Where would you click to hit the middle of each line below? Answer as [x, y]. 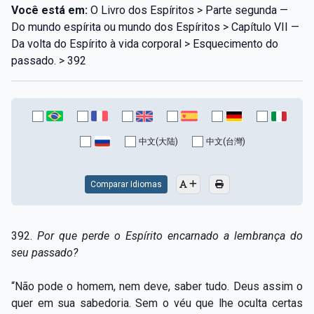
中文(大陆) [158, 141]
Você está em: [49, 10]
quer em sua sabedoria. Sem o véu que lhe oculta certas [157, 303]
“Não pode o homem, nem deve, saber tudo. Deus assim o [157, 286]
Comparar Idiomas [126, 184]
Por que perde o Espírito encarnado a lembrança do [170, 235]
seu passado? [45, 252]
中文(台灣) [226, 141]
